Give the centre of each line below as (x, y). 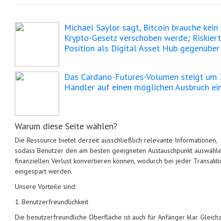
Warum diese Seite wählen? (66, 126)
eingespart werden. (44, 171)
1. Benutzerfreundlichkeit (52, 202)
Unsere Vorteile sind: (45, 186)
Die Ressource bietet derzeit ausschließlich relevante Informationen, (116, 140)
